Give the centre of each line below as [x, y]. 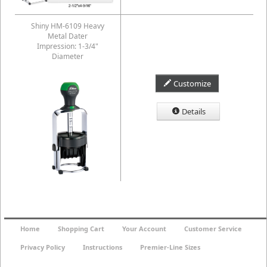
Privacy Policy [43, 247]
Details [193, 111]
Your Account [144, 229]
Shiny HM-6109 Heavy [68, 26]
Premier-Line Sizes [170, 247]
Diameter [68, 56]
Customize [192, 83]
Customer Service [213, 229]
